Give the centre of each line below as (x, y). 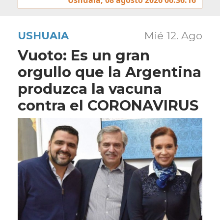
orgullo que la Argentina (110, 72)
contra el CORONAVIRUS (108, 105)
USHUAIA (43, 35)
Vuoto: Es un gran (84, 55)
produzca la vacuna (90, 88)
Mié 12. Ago (173, 35)
